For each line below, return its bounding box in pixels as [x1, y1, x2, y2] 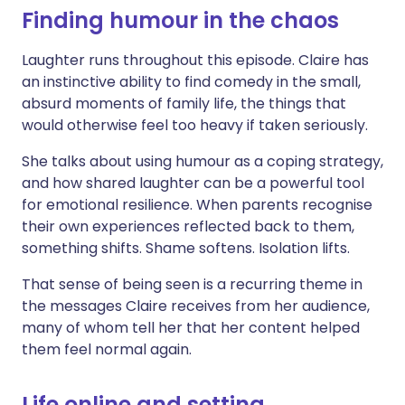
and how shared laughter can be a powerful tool [22, 173, 364, 193]
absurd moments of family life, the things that [22, 93, 346, 114]
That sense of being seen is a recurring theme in [22, 274, 363, 295]
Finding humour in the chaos [22, 5, 339, 35]
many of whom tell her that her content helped [22, 317, 360, 338]
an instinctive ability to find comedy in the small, [22, 71, 361, 92]
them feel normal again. [22, 339, 192, 360]
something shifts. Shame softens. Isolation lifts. [22, 238, 350, 259]
